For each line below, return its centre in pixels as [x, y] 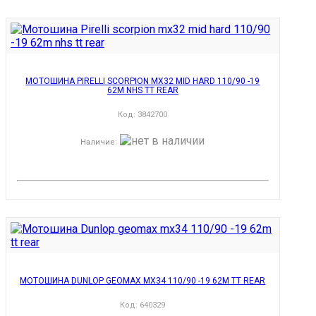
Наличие [98, 142]
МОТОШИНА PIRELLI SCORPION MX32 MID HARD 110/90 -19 [143, 81]
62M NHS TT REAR [142, 90]
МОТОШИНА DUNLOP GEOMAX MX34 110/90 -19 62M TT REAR [143, 280]
